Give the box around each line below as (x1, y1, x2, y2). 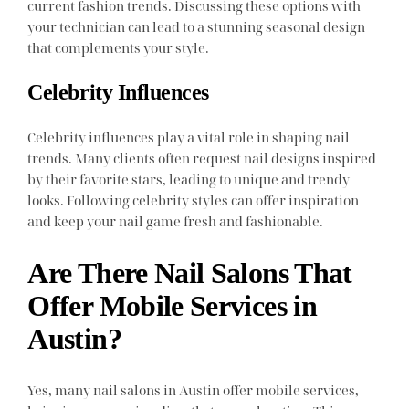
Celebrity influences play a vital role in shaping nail (27, 128, 351, 147)
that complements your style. (27, 38, 210, 58)
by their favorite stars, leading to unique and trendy (27, 170, 351, 189)
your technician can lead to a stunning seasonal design (27, 17, 366, 37)
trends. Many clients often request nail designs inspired (27, 149, 377, 168)
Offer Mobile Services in (27, 289, 318, 322)
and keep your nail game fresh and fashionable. (27, 212, 324, 231)
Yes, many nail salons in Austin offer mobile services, (27, 380, 360, 399)
